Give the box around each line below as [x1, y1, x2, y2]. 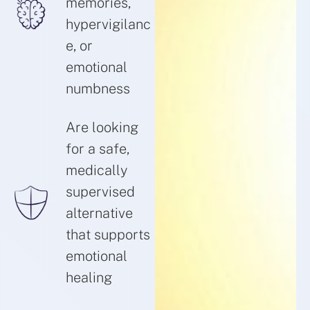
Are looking [66, 119, 138, 136]
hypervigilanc [66, 16, 151, 33]
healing [66, 269, 112, 286]
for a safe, [66, 140, 129, 158]
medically [66, 162, 127, 179]
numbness [66, 80, 130, 98]
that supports [66, 226, 150, 244]
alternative [66, 205, 133, 222]
